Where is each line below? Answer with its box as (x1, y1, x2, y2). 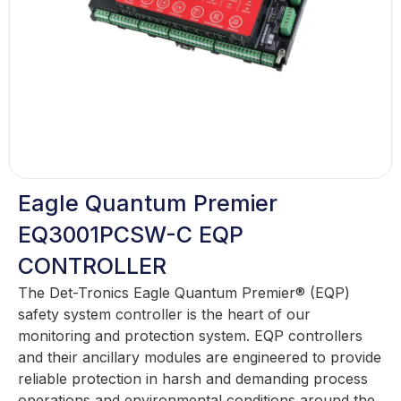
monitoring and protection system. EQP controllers (18, 326, 363, 345)
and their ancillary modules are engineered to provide (18, 347, 381, 366)
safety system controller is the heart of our (18, 304, 311, 323)
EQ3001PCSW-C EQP (18, 220, 243, 248)
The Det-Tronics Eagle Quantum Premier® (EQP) (18, 283, 350, 302)
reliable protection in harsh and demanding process (18, 369, 368, 388)
